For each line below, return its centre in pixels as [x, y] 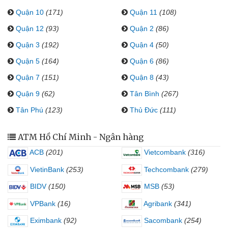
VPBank [42, 203]
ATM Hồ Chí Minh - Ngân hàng [81, 137]
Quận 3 [28, 45]
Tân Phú [30, 110]
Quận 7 [28, 77]
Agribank [157, 203]
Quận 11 [144, 12]
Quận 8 [142, 77]
